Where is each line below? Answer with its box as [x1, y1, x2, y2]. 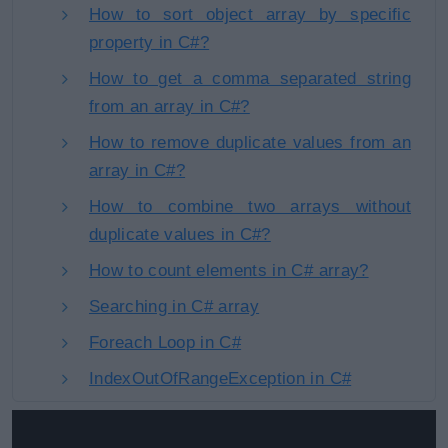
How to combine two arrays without [89, 197, 411, 216]
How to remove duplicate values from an [89, 133, 411, 152]
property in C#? [89, 33, 210, 52]
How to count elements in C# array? [89, 261, 369, 280]
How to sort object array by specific [89, 5, 411, 24]
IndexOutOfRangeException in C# [89, 369, 352, 388]
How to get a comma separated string [89, 69, 411, 88]
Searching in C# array [89, 297, 260, 316]
